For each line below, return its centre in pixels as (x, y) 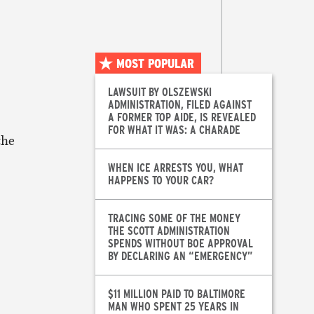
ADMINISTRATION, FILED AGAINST (179, 104)
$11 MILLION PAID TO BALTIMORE (176, 294)
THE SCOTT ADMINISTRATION (169, 231)
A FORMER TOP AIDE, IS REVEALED (182, 117)
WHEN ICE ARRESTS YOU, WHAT (175, 168)
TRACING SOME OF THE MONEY (174, 218)
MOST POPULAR (155, 63)
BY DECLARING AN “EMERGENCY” (180, 256)
